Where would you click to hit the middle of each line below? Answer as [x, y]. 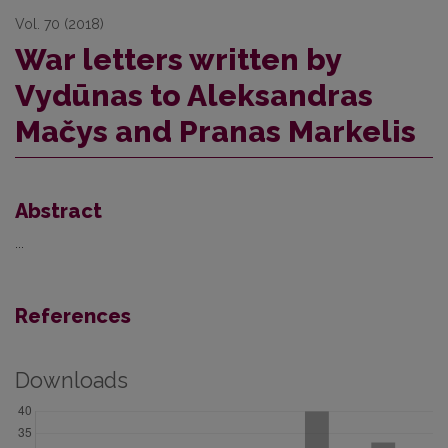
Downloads [71, 380]
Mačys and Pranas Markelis [215, 131]
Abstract [58, 211]
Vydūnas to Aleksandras [194, 95]
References [73, 316]
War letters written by [178, 59]
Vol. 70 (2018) [59, 24]
